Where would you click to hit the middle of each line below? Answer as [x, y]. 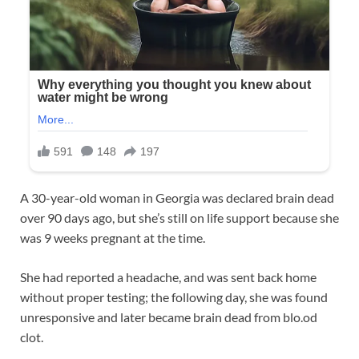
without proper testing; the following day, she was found [174, 297]
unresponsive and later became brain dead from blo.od [169, 317]
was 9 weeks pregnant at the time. [113, 238]
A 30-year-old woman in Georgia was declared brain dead [177, 198]
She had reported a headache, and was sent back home [168, 277]
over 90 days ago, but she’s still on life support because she [179, 218]
